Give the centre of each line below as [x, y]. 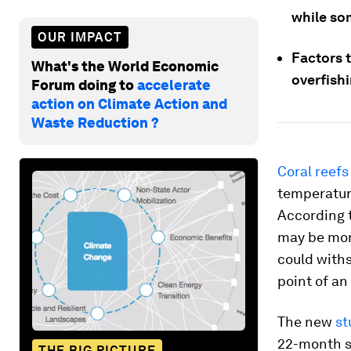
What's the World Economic [125, 66]
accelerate [174, 85]
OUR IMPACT [80, 37]
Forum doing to [84, 85]
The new [306, 322]
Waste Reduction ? [95, 122]
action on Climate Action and [129, 103]
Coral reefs [313, 171]
